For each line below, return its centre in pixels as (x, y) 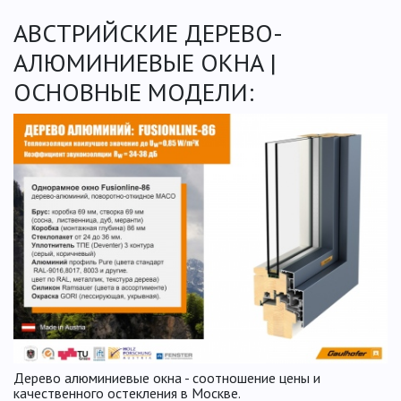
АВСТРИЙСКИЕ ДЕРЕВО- (148, 33)
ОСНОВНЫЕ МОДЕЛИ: (134, 92)
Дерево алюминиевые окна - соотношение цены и (167, 377)
